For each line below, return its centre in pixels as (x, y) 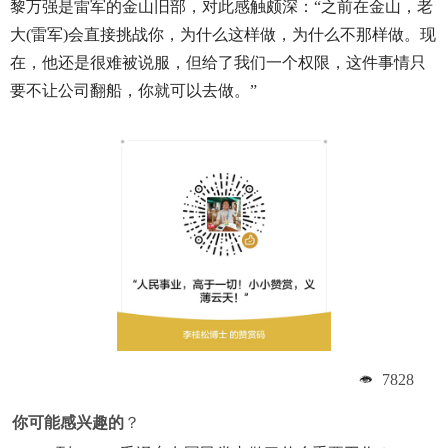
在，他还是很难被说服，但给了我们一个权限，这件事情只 (217, 62)
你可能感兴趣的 (68, 422)
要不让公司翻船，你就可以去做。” (133, 90)
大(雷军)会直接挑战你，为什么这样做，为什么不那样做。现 (222, 34)
